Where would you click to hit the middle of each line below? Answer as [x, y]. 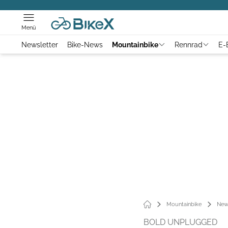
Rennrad [188, 45]
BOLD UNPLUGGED [180, 222]
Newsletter [40, 45]
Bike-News [85, 45]
